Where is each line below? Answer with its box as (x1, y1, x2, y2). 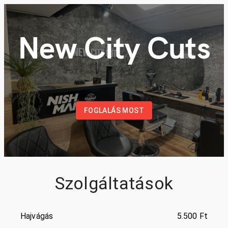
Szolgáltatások (54, 173, 174, 193)
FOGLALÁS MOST (83, 106, 145, 115)
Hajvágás (20, 211, 53, 221)
